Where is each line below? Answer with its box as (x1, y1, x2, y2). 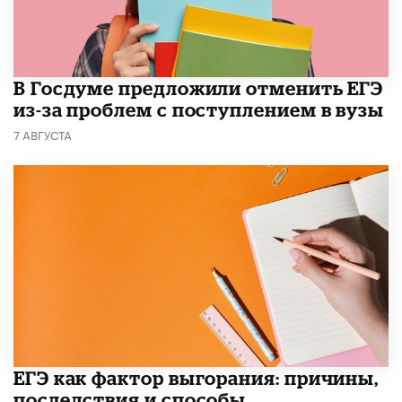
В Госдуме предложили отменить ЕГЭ (13, 77, 384, 100)
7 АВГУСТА (13, 125, 72, 144)
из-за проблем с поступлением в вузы (13, 99, 385, 121)
